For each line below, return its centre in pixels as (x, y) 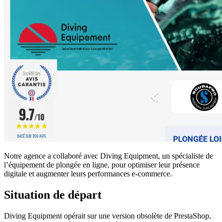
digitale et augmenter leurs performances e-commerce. (88, 173)
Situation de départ (53, 194)
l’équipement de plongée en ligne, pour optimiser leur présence (102, 165)
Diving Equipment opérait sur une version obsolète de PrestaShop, (108, 216)
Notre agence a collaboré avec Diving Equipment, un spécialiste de (109, 156)
